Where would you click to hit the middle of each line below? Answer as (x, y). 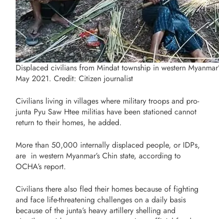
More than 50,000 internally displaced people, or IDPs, (108, 145)
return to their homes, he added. (70, 122)
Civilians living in (44, 101)
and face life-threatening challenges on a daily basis (101, 199)
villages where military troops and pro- (136, 101)
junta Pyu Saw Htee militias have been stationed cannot (106, 111)
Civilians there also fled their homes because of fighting (107, 189)
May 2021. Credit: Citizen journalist (74, 78)
